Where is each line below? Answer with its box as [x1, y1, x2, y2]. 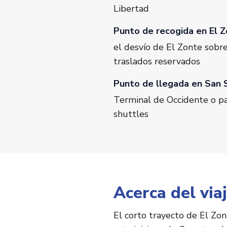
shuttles [113, 108, 148, 121]
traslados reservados [113, 55, 200, 68]
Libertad [113, 3, 149, 15]
